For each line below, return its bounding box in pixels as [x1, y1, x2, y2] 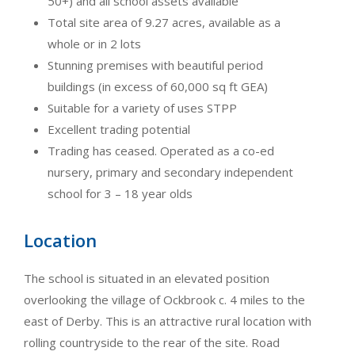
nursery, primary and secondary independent [48, 163, 293, 180]
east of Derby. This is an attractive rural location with [24, 312, 311, 329]
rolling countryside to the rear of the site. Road [24, 334, 280, 350]
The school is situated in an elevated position [24, 269, 269, 286]
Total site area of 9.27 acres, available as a [48, 13, 281, 30]
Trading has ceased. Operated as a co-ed [48, 142, 274, 158]
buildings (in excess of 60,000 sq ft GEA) [48, 78, 268, 94]
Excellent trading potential [48, 120, 190, 137]
